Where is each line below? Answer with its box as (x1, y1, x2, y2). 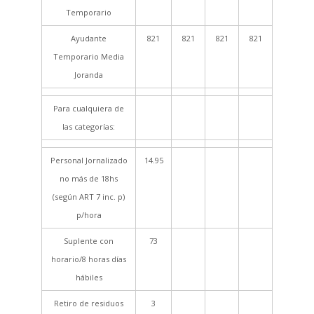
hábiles (75, 272, 102, 282)
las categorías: (62, 121, 115, 132)
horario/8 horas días (51, 254, 126, 264)
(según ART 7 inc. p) (53, 191, 125, 202)
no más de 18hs (60, 173, 118, 184)
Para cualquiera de (53, 103, 124, 114)
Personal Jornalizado (50, 155, 128, 165)
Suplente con (64, 235, 114, 246)
